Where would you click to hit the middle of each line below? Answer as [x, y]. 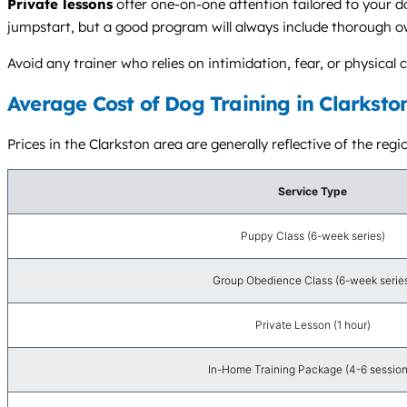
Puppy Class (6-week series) [313, 235]
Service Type [313, 191]
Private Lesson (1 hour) [313, 324]
